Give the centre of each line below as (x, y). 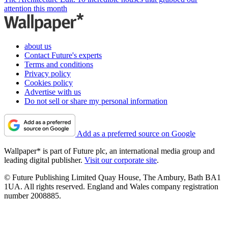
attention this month (36, 9)
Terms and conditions (59, 65)
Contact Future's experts (63, 55)
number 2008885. (33, 196)
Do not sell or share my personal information (96, 101)
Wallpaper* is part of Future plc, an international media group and (109, 151)
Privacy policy (48, 74)
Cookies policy (49, 83)
